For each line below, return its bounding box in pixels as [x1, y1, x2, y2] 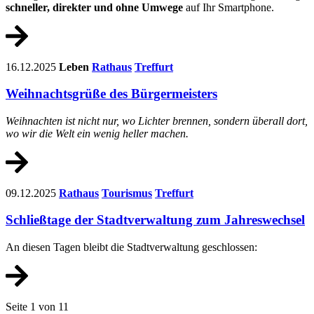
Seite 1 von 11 [6, 300, 69, 313]
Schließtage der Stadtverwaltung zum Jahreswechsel [6, 212, 305, 228]
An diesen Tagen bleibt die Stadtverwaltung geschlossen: [6, 241, 257, 254]
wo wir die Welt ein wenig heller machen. [6, 128, 189, 140]
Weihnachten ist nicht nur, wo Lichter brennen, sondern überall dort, [6, 115, 308, 128]
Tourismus [102, 186, 152, 199]
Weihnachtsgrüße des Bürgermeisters [6, 86, 217, 102]
